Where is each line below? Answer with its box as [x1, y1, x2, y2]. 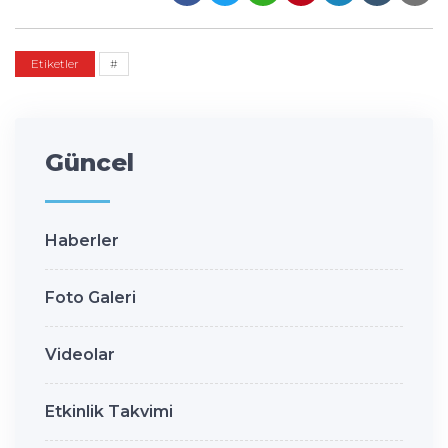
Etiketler [31, 55, 79, 71]
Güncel [45, 147, 134, 177]
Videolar [45, 344, 115, 364]
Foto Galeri [45, 287, 136, 307]
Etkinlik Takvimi [45, 401, 173, 421]
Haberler [45, 230, 119, 250]
